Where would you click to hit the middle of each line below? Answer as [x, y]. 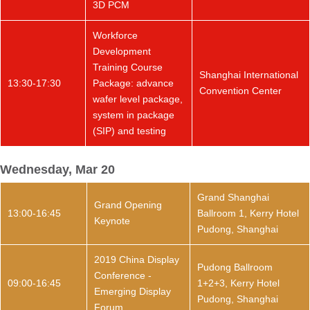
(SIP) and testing [129, 131]
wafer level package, [138, 99]
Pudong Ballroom [235, 267]
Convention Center [240, 91]
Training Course [128, 67]
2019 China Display [137, 259]
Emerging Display [133, 291]
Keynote [112, 221]
